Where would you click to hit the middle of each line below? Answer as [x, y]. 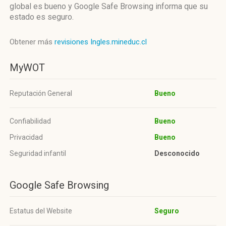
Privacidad [26, 137]
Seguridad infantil [38, 153]
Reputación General [41, 93]
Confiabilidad [30, 121]
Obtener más [32, 42]
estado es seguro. [42, 17]
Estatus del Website [41, 211]
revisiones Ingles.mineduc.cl [101, 42]
